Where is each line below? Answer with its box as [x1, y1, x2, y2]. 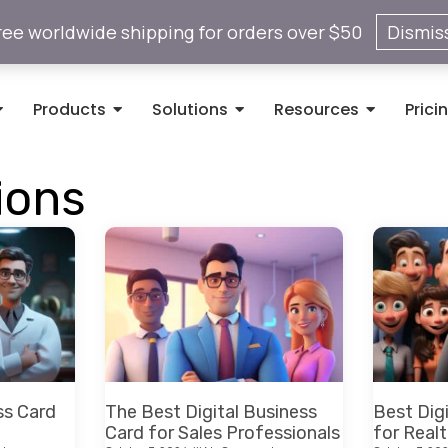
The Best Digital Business [105, 400, 318, 423]
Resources [274, 98, 360, 121]
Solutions [152, 98, 229, 121]
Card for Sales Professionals [105, 421, 341, 444]
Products [33, 98, 107, 121]
